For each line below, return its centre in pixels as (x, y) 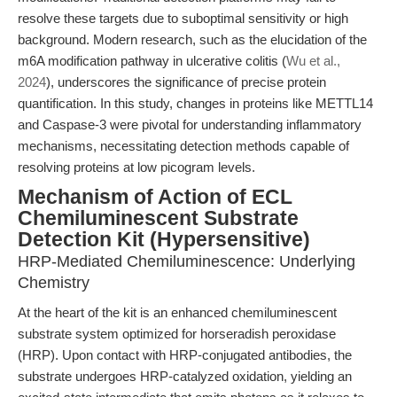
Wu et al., (313, 61)
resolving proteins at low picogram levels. (136, 167)
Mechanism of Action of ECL (155, 197)
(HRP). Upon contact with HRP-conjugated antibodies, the (185, 355)
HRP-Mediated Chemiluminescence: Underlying (187, 261)
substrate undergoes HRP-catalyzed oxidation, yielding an (185, 376)
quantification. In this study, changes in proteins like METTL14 (195, 103)
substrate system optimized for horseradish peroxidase (177, 334)
